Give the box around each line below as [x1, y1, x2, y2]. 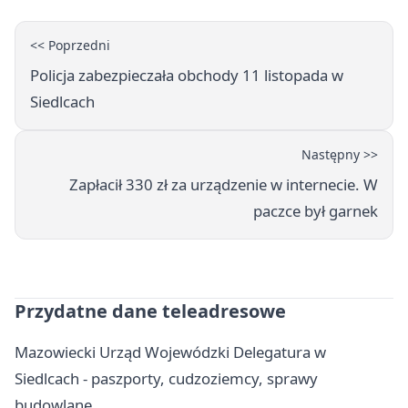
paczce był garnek [253, 199, 378, 221]
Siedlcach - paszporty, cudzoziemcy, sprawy [15, 367, 318, 389]
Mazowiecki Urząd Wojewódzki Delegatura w [15, 341, 326, 362]
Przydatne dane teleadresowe [15, 298, 286, 323]
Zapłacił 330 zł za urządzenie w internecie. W [69, 173, 378, 195]
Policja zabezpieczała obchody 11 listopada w [30, 64, 343, 86]
